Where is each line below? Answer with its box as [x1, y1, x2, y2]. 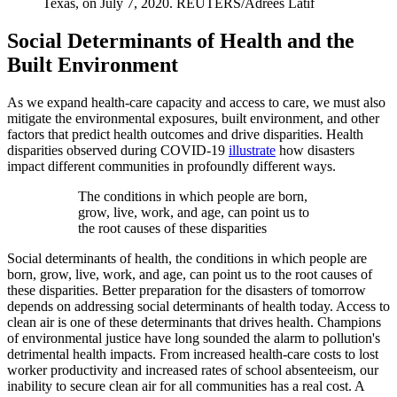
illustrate [229, 142, 276, 158]
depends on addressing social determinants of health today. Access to [7, 298, 390, 314]
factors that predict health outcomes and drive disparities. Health [7, 126, 363, 142]
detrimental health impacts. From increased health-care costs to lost [7, 346, 378, 362]
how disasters [276, 142, 354, 158]
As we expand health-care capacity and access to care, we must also [7, 94, 385, 110]
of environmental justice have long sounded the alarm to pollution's [7, 330, 380, 346]
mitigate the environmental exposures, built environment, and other [7, 110, 379, 126]
